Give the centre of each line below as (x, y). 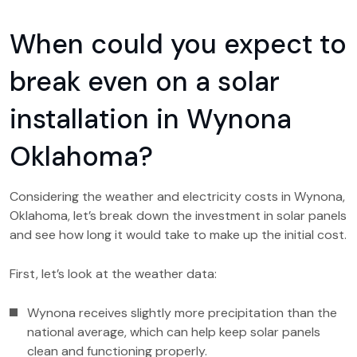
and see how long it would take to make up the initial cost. (178, 235)
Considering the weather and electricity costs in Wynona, (177, 196)
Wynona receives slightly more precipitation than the (182, 313)
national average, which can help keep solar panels (174, 332)
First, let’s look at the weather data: (113, 274)
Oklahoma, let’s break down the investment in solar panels (178, 216)
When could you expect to (178, 44)
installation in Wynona (151, 119)
